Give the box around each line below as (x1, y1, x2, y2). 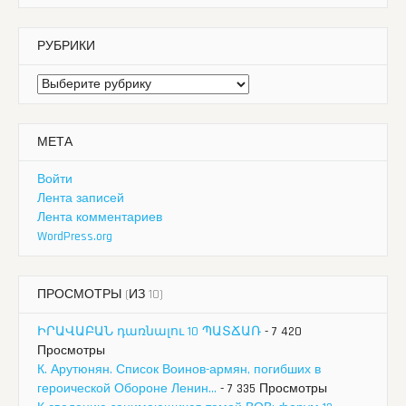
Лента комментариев (37, 209, 162, 227)
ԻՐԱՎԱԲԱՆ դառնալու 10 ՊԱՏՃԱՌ (37, 324, 261, 341)
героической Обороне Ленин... (37, 381, 217, 398)
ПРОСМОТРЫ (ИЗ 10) (37, 286, 163, 304)
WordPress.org (37, 228, 112, 246)
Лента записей (37, 190, 124, 208)
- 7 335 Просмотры (217, 381, 327, 398)
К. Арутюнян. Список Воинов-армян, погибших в (37, 362, 321, 379)
